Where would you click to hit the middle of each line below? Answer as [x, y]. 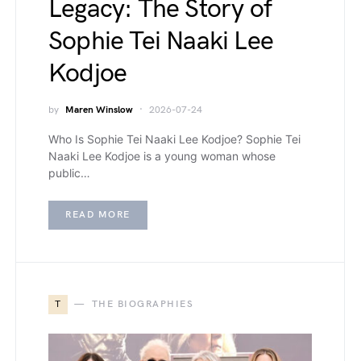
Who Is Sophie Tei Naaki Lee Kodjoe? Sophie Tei [174, 139]
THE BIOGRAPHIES [142, 304]
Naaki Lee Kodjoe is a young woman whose [162, 156]
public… [69, 173]
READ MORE [98, 215]
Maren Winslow [99, 110]
